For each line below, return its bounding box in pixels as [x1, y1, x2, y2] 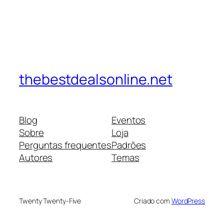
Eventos [111, 113, 146, 127]
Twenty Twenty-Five [19, 196, 81, 206]
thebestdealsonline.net [19, 69, 172, 89]
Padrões [111, 138, 146, 152]
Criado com [133, 196, 171, 206]
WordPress [171, 196, 205, 206]
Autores [19, 151, 53, 164]
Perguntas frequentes [19, 138, 111, 152]
